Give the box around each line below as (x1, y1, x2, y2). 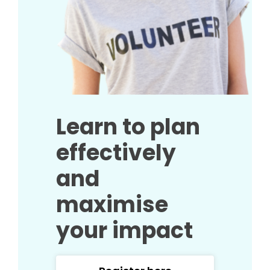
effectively (56, 137, 177, 169)
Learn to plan (56, 111, 201, 143)
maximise (56, 189, 169, 221)
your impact (56, 215, 193, 246)
